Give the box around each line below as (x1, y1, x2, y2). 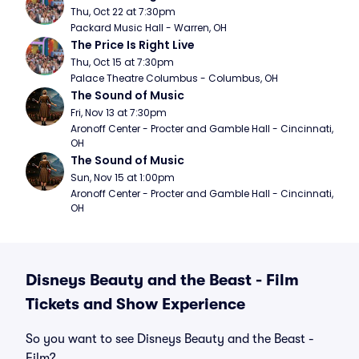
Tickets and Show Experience (26, 295, 245, 313)
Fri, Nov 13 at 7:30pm (71, 106, 167, 119)
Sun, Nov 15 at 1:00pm (71, 171, 175, 184)
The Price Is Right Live (71, 37, 195, 53)
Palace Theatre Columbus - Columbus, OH (71, 71, 278, 85)
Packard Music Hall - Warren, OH (71, 21, 227, 34)
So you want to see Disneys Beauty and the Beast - (26, 332, 314, 346)
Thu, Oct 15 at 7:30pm (71, 55, 174, 69)
